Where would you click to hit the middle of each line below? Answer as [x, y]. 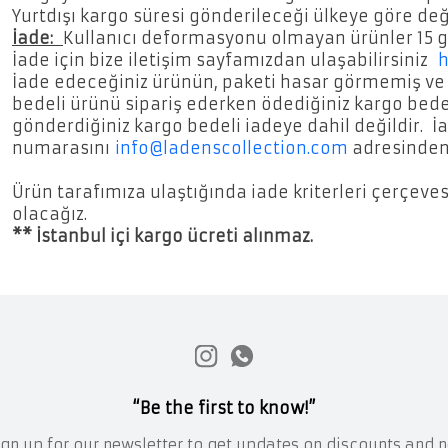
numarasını [63, 147]
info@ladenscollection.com [231, 147]
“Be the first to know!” [224, 407]
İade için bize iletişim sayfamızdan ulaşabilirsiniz [225, 59]
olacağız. [49, 213]
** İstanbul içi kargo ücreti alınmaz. [165, 235]
